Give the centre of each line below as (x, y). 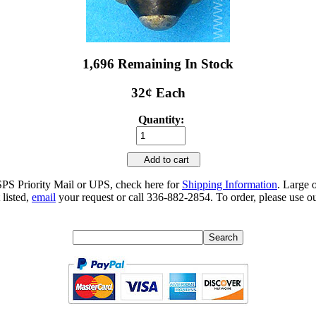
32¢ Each (158, 92)
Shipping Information (230, 185)
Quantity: (161, 120)
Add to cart (164, 160)
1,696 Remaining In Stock (158, 63)
